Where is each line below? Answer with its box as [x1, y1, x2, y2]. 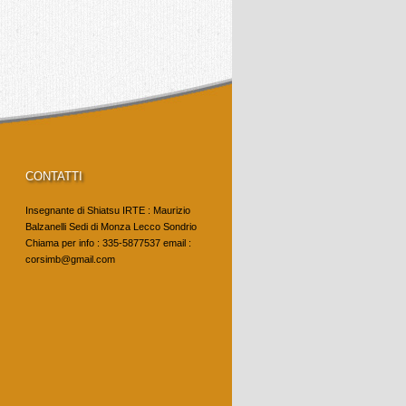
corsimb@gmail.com [25, 254, 115, 265]
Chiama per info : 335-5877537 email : [25, 237, 191, 248]
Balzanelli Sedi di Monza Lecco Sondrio [25, 221, 197, 232]
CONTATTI [25, 169, 82, 183]
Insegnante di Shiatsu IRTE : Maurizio [25, 205, 190, 216]
